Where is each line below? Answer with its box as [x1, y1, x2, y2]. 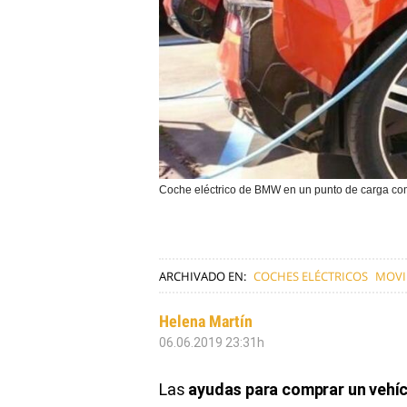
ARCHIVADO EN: [159, 267, 246, 284]
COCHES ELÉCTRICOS [253, 267, 368, 284]
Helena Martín [159, 311, 253, 331]
